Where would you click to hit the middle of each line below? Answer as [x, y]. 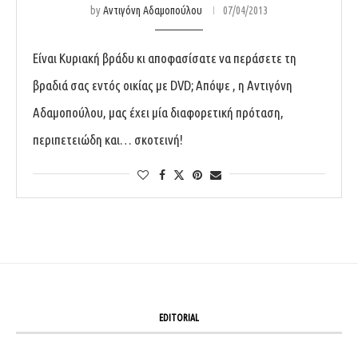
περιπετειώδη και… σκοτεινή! [108, 139]
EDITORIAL [179, 317]
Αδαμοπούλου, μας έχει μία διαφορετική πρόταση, [158, 112]
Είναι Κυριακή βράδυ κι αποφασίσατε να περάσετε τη [165, 58]
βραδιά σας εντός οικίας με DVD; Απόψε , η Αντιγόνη [163, 85]
